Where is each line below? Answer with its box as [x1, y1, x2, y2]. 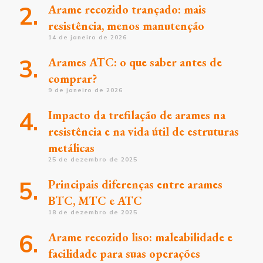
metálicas [48, 140, 95, 156]
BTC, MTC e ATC [48, 193, 142, 208]
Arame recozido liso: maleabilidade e [48, 230, 232, 245]
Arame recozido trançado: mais [48, 2, 206, 17]
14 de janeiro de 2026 [48, 33, 127, 41]
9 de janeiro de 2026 [48, 86, 123, 94]
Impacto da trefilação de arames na [48, 107, 225, 123]
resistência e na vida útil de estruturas [48, 124, 239, 139]
